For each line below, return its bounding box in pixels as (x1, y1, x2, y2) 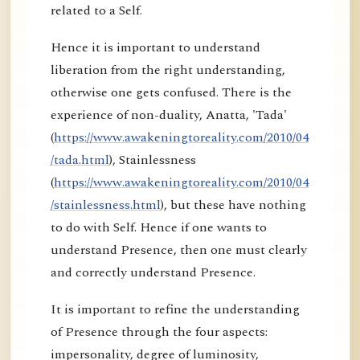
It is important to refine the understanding (51, 300, 300, 320)
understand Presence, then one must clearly (51, 240, 307, 260)
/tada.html (51, 150, 109, 170)
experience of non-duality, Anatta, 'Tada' (51, 105, 287, 125)
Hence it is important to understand (51, 38, 260, 58)
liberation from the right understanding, (51, 60, 285, 80)
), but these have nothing (161, 195, 306, 215)
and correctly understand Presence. (51, 263, 256, 283)
